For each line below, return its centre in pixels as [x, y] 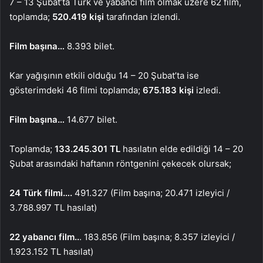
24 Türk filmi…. [41, 193]
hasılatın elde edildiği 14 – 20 [182, 149]
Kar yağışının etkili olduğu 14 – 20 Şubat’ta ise [104, 76]
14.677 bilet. [92, 120]
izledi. [207, 90]
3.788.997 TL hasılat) [53, 208]
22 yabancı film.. [44, 237]
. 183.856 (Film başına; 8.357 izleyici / [157, 237]
